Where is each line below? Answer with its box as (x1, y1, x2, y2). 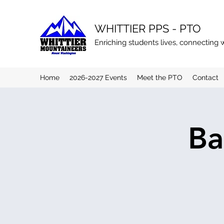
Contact (192, 73, 218, 81)
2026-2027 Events (69, 73, 127, 81)
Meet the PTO (137, 73, 182, 81)
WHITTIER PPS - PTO (94, 22, 201, 35)
